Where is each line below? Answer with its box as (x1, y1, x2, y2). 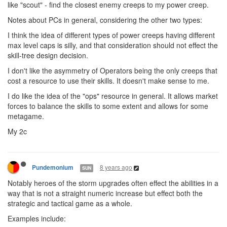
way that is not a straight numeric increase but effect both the (8, 188, 203, 199)
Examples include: (8, 213, 66, 224)
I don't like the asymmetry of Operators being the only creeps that (8, 65, 217, 76)
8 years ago (100, 163, 132, 172)
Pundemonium (32, 163, 73, 172)
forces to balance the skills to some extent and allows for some (8, 101, 208, 111)
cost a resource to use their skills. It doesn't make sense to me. (8, 75, 209, 86)
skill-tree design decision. (8, 50, 88, 61)
